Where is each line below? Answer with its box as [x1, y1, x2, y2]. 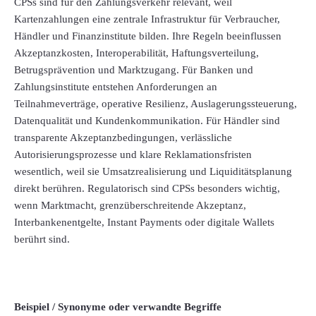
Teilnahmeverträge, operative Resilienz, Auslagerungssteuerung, [14, 98, 297, 110]
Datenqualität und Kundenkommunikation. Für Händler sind [14, 115, 280, 127]
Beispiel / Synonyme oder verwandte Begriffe [14, 301, 221, 313]
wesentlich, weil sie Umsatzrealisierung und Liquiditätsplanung [14, 166, 292, 178]
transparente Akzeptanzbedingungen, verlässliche [14, 132, 232, 144]
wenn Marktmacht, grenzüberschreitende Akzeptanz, [14, 200, 246, 212]
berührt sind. [14, 233, 70, 245]
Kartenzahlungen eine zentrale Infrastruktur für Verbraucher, [14, 13, 280, 25]
